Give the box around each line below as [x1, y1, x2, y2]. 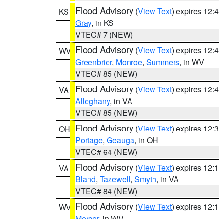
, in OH [134, 134, 158, 146]
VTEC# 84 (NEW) [75, 185, 137, 197]
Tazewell [100, 174, 131, 185]
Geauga [107, 134, 134, 146]
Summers [146, 56, 179, 67]
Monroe [116, 56, 142, 67]
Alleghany [75, 95, 110, 107]
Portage [75, 134, 103, 146]
